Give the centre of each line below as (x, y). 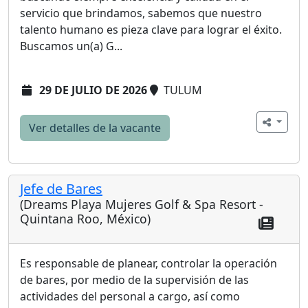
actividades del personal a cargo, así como (130, 297)
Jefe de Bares (61, 188)
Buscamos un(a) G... (71, 46)
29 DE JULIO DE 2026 (93, 90)
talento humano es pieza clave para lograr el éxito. (151, 29)
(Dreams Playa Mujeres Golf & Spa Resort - (142, 204)
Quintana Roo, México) (85, 218)
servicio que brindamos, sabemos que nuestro (141, 13)
